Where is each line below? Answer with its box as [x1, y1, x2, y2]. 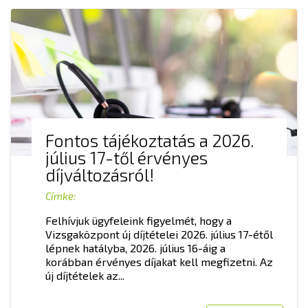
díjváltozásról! [45, 164, 154, 185]
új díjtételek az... [45, 268, 124, 282]
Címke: [45, 189, 76, 202]
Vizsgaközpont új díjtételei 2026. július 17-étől [45, 227, 273, 241]
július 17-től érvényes [45, 146, 208, 168]
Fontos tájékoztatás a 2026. [45, 129, 254, 151]
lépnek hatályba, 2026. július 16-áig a [45, 241, 225, 254]
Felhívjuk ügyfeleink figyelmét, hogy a [45, 213, 232, 227]
